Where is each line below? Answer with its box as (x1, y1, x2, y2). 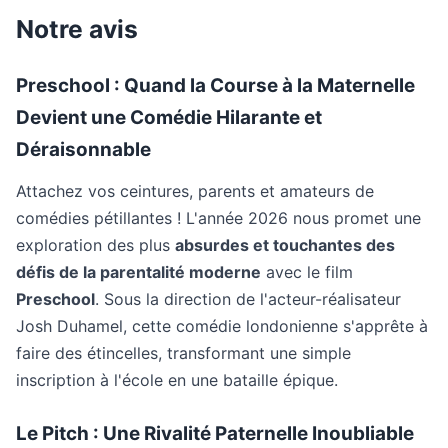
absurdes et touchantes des (175, 235, 395, 255)
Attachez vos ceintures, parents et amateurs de (16, 181, 374, 201)
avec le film (261, 262, 353, 282)
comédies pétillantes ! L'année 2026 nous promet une (16, 208, 421, 228)
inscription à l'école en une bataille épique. (16, 370, 338, 390)
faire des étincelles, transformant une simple (16, 343, 351, 363)
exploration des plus (16, 235, 175, 255)
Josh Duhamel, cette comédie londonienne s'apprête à (16, 316, 428, 336)
